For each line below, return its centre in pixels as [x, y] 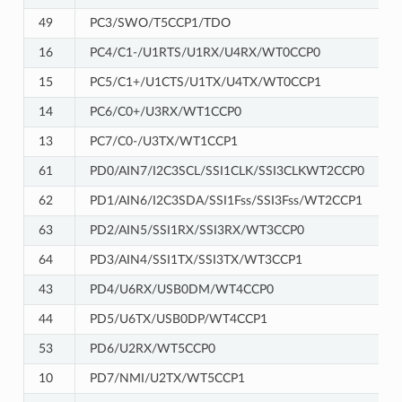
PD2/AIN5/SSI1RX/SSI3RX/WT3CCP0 [197, 230]
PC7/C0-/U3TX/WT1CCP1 [163, 141]
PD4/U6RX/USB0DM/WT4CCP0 [181, 289]
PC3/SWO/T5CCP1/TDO [160, 22]
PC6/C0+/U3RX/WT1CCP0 [165, 111]
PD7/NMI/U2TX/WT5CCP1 [167, 378]
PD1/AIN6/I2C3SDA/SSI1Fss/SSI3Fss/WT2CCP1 [226, 200]
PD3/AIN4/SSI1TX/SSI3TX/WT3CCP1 [196, 259]
